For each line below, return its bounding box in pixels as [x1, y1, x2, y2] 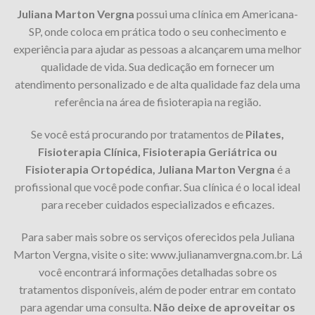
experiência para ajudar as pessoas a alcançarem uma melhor [13, 41, 302, 56]
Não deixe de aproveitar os [153, 300, 295, 314]
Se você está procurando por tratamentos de [31, 127, 245, 141]
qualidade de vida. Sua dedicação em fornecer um [41, 59, 274, 73]
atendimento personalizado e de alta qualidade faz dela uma [15, 77, 300, 91]
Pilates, [245, 127, 284, 141]
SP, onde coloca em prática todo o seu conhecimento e [29, 24, 286, 38]
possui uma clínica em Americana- [134, 6, 298, 20]
